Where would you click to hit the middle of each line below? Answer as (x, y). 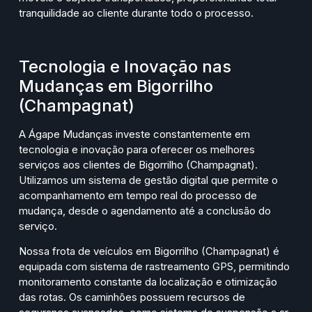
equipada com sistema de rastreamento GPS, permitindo (154, 267)
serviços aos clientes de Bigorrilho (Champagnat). (138, 165)
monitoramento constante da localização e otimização (148, 282)
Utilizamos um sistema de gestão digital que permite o (148, 180)
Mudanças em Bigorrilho (116, 86)
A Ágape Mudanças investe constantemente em (134, 134)
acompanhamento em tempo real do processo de (138, 196)
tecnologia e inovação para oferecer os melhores (137, 150)
